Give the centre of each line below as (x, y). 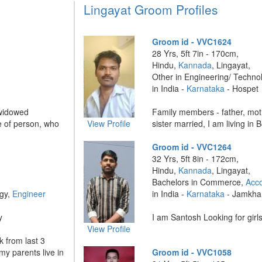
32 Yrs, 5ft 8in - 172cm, (196, 158)
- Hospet (242, 88)
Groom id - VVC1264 (192, 147)
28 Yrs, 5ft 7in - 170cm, (196, 53)
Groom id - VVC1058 (192, 252)
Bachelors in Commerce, (199, 182)
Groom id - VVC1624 (192, 42)
